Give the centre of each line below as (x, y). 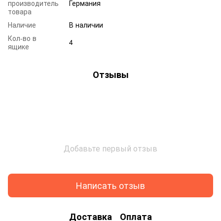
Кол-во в (22, 38)
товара (20, 11)
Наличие (22, 24)
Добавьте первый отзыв (110, 148)
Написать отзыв (110, 185)
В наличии (86, 24)
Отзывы (110, 74)
